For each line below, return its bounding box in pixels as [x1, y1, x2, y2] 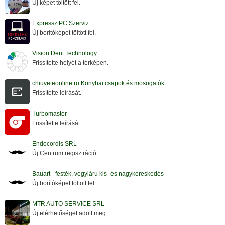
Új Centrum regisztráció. [32, 150, 98, 157]
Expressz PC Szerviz [32, 20, 89, 27]
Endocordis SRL [32, 140, 77, 148]
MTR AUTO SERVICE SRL [32, 200, 104, 208]
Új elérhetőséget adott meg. [32, 210, 107, 217]
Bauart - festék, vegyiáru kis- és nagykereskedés [32, 170, 164, 178]
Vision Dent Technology [32, 50, 97, 57]
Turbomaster [32, 110, 67, 118]
